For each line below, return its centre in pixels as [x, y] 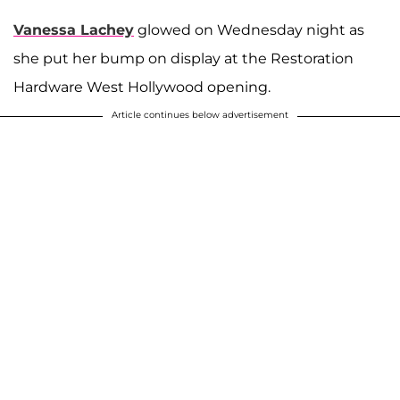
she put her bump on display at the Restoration [183, 58]
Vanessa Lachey [74, 29]
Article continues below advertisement [200, 114]
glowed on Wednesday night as [249, 29]
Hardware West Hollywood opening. [142, 87]
